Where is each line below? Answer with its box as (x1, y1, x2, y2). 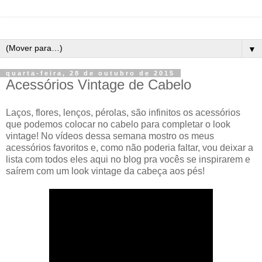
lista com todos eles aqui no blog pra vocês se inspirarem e (6, 154, 250, 164)
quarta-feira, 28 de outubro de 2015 (6, 70, 175, 77)
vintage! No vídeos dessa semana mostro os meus (6, 130, 214, 141)
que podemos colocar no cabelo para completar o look (6, 119, 230, 129)
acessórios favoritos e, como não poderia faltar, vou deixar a (6, 142, 253, 153)
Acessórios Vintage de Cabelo (6, 77, 191, 92)
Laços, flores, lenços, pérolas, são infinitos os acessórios (6, 107, 240, 118)
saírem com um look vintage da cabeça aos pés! (6, 166, 205, 176)
